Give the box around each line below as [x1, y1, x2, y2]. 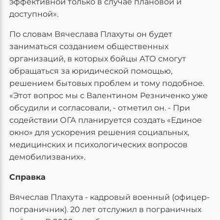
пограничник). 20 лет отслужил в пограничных [9, 205, 201, 214]
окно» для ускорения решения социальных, [9, 128, 189, 137]
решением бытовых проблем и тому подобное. [9, 79, 204, 88]
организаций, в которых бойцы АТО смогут [9, 54, 186, 63]
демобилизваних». [9, 152, 85, 162]
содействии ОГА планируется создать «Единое [9, 115, 202, 125]
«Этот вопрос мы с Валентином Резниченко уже [9, 91, 208, 100]
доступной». [9, 9, 58, 19]
